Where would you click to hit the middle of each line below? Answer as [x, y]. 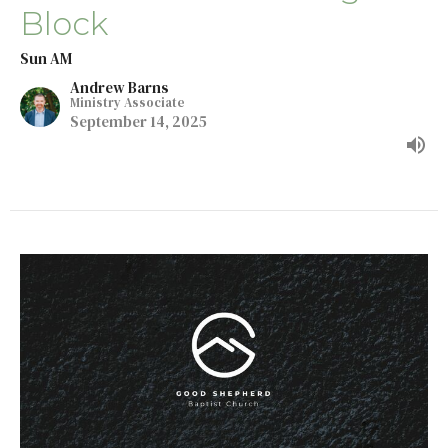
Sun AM [46, 59]
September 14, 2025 [138, 122]
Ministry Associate [127, 103]
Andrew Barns [119, 88]
